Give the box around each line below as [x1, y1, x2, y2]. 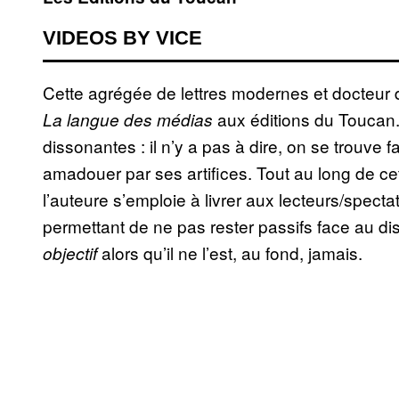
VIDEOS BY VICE [43, 27, 202, 50]
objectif [43, 241, 97, 265]
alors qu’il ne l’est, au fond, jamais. [97, 240, 362, 265]
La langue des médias [43, 108, 217, 132]
